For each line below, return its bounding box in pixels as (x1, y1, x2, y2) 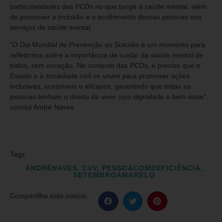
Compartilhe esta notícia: (10, 192, 88, 200)
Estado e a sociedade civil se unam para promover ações (10, 72, 190, 80)
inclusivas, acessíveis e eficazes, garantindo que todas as (10, 82, 191, 91)
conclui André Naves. (10, 103, 76, 111)
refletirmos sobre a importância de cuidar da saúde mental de (10, 51, 203, 59)
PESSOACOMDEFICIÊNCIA (102, 164, 201, 172)
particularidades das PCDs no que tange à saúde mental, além (10, 2, 207, 10)
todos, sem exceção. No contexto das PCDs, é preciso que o (10, 61, 200, 70)
